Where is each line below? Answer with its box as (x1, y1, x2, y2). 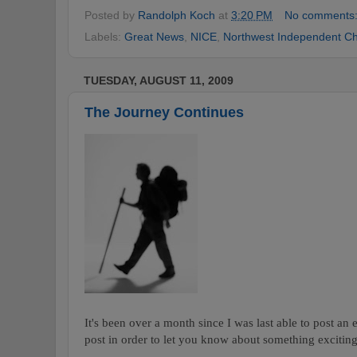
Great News (124, 30, 184, 44)
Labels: (84, 30, 124, 44)
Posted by (84, 8, 138, 22)
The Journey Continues (84, 104, 244, 120)
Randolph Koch (138, 8, 215, 22)
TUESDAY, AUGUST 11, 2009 (84, 74, 233, 88)
